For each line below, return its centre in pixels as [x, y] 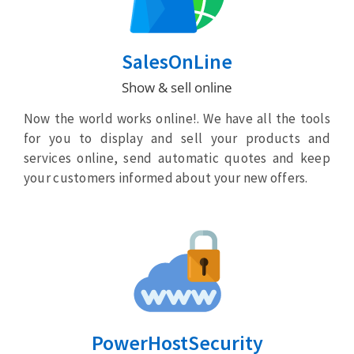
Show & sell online [177, 88]
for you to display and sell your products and [177, 139]
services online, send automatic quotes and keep [177, 158]
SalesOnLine [177, 62]
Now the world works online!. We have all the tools [177, 119]
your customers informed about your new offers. [166, 178]
